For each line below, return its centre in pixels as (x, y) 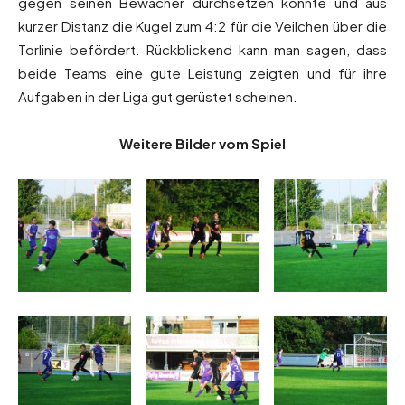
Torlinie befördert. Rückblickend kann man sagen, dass (202, 50)
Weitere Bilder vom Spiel (202, 144)
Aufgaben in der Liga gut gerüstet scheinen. (158, 97)
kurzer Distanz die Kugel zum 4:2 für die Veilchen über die (202, 26)
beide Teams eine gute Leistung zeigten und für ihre (202, 73)
